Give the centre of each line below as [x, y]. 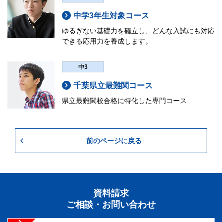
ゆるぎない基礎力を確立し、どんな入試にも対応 [138, 30]
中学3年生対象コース [111, 15]
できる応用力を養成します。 [107, 41]
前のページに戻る [114, 140]
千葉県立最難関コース [113, 86]
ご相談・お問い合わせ [111, 204]
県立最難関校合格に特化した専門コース [124, 101]
